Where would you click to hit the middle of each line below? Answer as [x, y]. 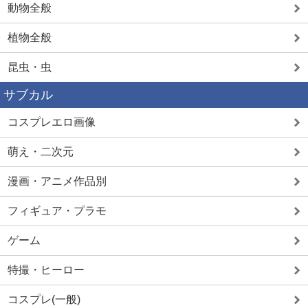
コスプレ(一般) [44, 300]
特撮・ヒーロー [46, 270]
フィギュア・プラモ [57, 211]
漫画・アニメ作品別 [57, 181]
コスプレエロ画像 [52, 122]
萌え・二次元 [41, 152]
